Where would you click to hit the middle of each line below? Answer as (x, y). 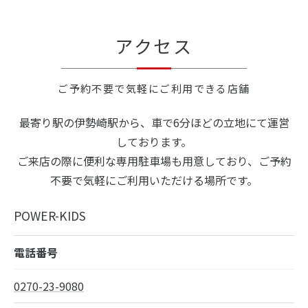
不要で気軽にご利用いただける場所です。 (154, 180)
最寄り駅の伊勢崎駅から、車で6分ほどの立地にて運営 (154, 122)
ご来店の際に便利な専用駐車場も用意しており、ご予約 (154, 161)
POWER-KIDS (50, 215)
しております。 (154, 141)
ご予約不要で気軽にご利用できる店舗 (154, 88)
